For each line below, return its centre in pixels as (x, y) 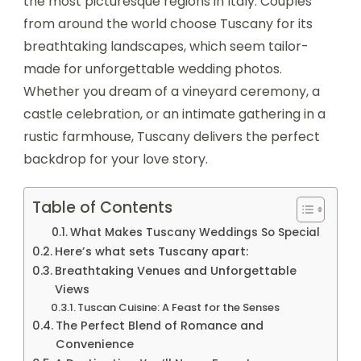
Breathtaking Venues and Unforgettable (175, 270)
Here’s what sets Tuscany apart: (151, 251)
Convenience (94, 344)
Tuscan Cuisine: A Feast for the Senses (179, 307)
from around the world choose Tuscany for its (168, 23)
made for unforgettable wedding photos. (153, 68)
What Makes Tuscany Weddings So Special (195, 232)
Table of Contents (102, 208)
